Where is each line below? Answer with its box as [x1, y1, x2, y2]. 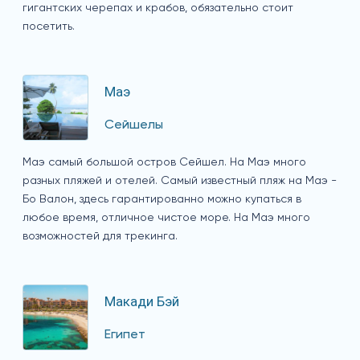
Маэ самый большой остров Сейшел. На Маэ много [22, 157, 306, 169]
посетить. [22, 21, 75, 33]
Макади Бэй [104, 293, 179, 310]
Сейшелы [104, 118, 163, 132]
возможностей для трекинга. [22, 231, 178, 243]
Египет [104, 328, 145, 342]
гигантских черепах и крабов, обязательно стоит [22, 2, 293, 14]
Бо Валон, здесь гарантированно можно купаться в [22, 194, 301, 206]
